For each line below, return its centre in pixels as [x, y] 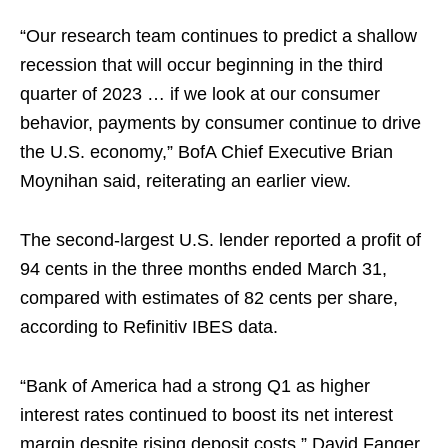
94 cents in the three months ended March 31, [203, 269]
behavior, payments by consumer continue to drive [220, 123]
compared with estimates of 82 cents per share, [209, 298]
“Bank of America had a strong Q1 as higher [195, 386]
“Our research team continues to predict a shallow [218, 36]
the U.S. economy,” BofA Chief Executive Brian [206, 152]
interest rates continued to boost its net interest [206, 415]
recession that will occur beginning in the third [201, 65]
